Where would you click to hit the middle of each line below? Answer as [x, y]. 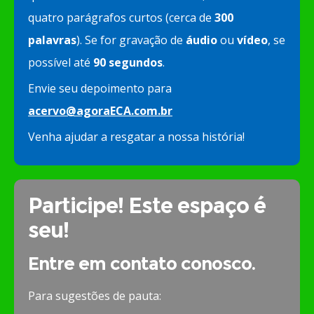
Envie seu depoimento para [100, 89]
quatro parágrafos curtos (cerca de [121, 18]
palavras [52, 40]
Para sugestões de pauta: [95, 296]
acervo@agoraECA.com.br [100, 111]
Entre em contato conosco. [142, 264]
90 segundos [128, 63]
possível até [61, 63]
